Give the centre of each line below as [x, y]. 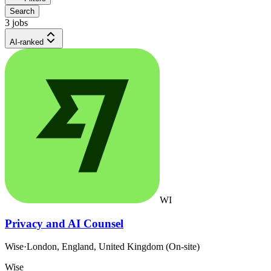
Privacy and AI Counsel [64, 223]
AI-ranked [27, 42]
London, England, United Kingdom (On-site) [113, 247]
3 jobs [16, 22]
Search [22, 11]
